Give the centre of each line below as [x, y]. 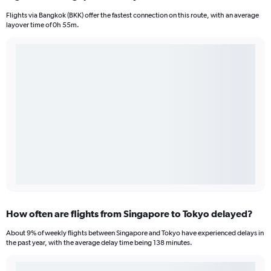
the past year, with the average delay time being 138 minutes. [99, 243]
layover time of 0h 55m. [43, 25]
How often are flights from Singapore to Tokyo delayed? [129, 214]
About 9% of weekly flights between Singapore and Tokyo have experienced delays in [135, 233]
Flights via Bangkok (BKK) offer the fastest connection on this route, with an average [132, 15]
